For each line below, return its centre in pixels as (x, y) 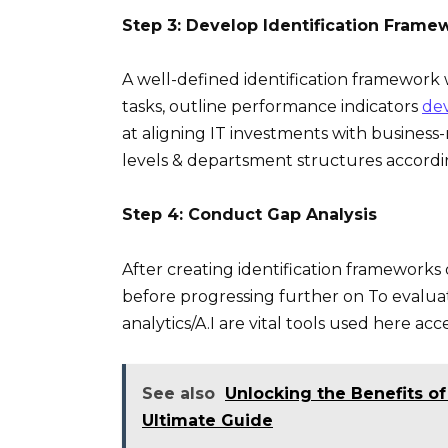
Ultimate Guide (207, 420)
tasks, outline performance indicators (272, 107)
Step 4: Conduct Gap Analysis (249, 215)
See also (178, 393)
